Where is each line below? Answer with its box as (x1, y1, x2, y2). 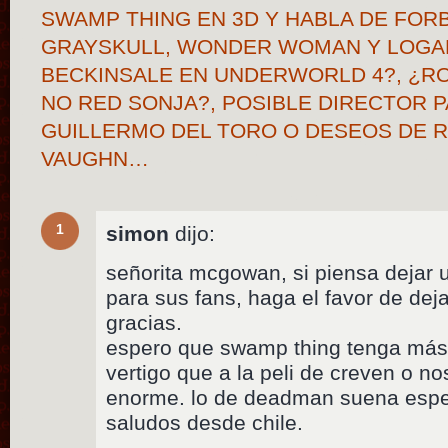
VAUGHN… (41, 146, 150, 170)
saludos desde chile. (106, 411, 304, 435)
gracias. (106, 311, 183, 335)
